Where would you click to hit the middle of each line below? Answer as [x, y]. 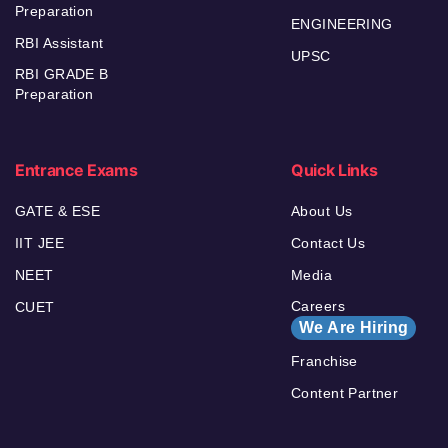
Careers [318, 306]
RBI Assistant [59, 43]
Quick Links [334, 170]
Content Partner [345, 393]
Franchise [324, 361]
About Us [322, 211]
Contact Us [328, 243]
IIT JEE [39, 243]
